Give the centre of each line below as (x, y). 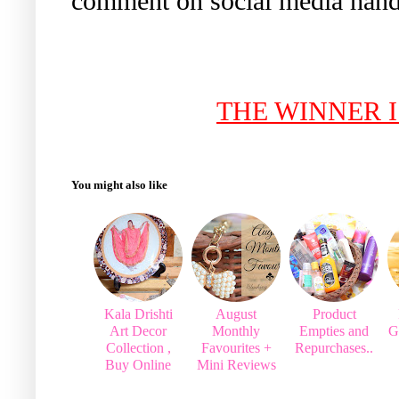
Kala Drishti (138, 314)
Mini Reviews (236, 365)
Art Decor (138, 331)
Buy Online (138, 365)
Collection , (138, 348)
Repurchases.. (334, 348)
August (236, 314)
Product (334, 314)
